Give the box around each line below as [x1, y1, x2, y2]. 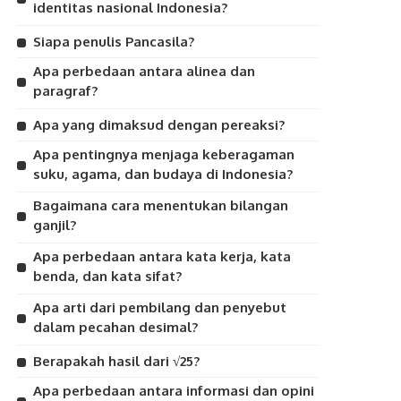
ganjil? [33, 217, 77, 234]
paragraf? [33, 82, 98, 99]
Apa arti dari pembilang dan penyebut [33, 299, 287, 316]
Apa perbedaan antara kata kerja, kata [33, 248, 292, 265]
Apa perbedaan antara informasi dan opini [33, 382, 315, 399]
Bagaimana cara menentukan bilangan [33, 197, 289, 214]
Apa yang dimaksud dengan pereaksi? [33, 116, 286, 133]
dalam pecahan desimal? [33, 319, 199, 336]
